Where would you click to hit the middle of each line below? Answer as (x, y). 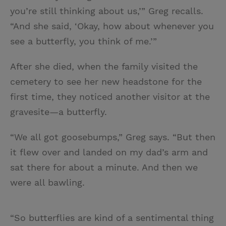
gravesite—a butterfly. (59, 112)
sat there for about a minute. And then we (104, 167)
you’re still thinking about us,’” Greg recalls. (107, 11)
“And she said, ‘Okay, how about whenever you (112, 26)
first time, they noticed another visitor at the (110, 97)
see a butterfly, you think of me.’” (83, 41)
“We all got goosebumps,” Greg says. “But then (113, 137)
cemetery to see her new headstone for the (106, 82)
